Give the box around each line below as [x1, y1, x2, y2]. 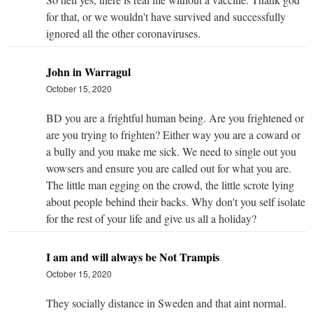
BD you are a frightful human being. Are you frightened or [46, 110, 304, 125]
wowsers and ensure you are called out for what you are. [46, 160, 291, 175]
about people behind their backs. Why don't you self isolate [46, 194, 305, 209]
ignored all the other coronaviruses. [46, 25, 201, 41]
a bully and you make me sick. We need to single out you [46, 143, 296, 159]
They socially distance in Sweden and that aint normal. [46, 295, 286, 310]
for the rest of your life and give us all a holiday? [46, 210, 256, 226]
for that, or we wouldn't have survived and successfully [46, 8, 286, 24]
